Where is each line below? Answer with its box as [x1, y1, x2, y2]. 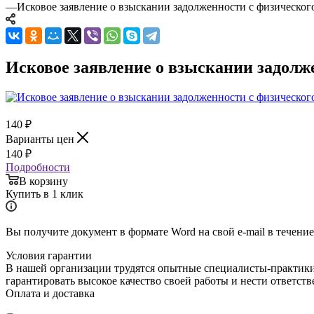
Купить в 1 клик [6, 187, 83, 200]
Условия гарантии [6, 249, 92, 261]
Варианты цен [6, 132, 77, 145]
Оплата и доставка [6, 287, 95, 299]
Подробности [6, 161, 70, 173]
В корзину [19, 175, 68, 187]
